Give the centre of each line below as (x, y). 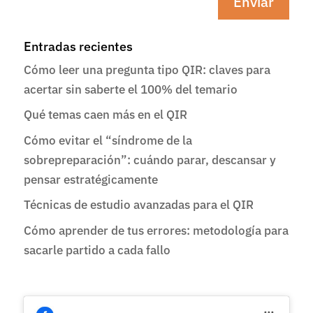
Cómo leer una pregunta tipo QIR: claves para (147, 70)
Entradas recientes (78, 46)
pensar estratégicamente (90, 179)
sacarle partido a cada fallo (97, 250)
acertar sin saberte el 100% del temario (130, 89)
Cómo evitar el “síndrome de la (108, 140)
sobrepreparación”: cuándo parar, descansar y (150, 160)
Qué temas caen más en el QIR (105, 115)
